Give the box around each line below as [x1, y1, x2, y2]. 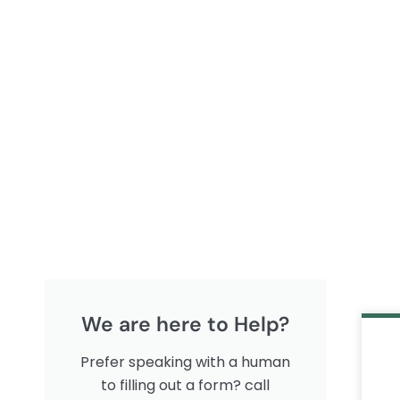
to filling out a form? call [101, 375, 271, 396]
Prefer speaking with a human [80, 352, 291, 373]
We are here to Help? [81, 311, 290, 338]
